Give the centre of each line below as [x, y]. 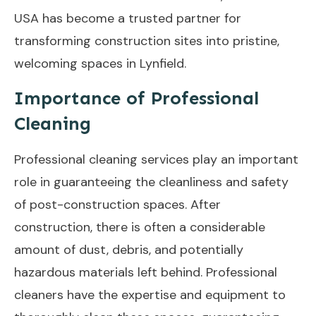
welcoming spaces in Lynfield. [100, 63]
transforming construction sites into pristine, [147, 41]
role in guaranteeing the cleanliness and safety [151, 182]
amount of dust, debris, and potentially [129, 249]
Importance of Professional [136, 98]
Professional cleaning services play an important [156, 159]
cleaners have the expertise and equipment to [150, 294]
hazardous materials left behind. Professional [146, 272]
